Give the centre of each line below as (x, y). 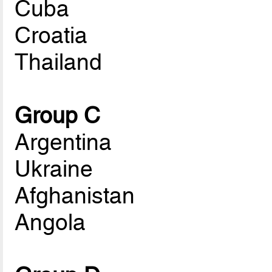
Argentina (63, 142)
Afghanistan (75, 195)
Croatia (51, 35)
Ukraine (54, 168)
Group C (58, 115)
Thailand (59, 62)
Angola (50, 222)
